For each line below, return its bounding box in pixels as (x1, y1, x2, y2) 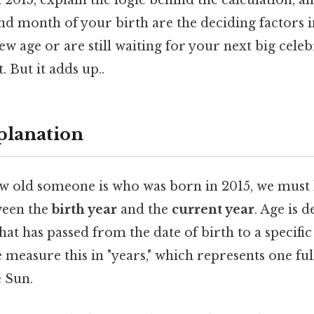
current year (172, 202, 254, 218)
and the (117, 202, 172, 218)
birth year (52, 202, 117, 218)
